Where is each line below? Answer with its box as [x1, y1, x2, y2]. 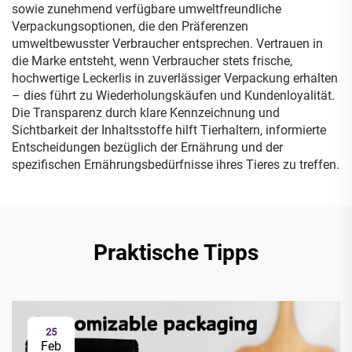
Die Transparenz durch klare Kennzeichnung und [12, 105, 280, 120]
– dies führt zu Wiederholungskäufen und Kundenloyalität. [12, 88, 335, 103]
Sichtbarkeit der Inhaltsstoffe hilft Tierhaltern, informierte [12, 123, 326, 137]
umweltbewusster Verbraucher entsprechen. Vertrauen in [12, 36, 323, 51]
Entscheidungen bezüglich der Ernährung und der [12, 140, 283, 155]
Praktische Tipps [93, 240, 258, 266]
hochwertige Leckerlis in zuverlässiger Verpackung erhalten [12, 71, 338, 86]
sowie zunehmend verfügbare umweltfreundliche [12, 2, 281, 16]
